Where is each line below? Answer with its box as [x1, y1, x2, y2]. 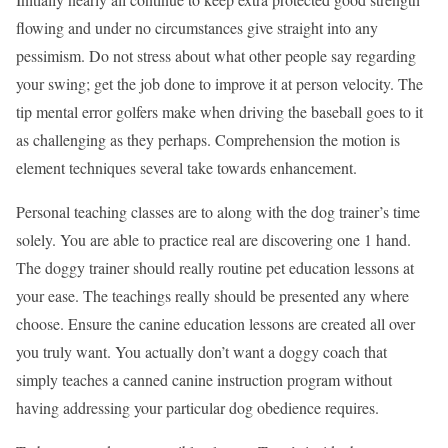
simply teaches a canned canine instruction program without [16, 368, 392, 390]
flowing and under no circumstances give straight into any [16, 16, 378, 38]
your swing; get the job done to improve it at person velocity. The [16, 72, 423, 94]
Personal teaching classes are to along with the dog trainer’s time [16, 200, 420, 222]
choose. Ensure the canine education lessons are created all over [16, 312, 415, 334]
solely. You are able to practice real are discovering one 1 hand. [16, 228, 411, 250]
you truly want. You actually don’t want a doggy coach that [16, 340, 387, 362]
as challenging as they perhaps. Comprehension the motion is [16, 128, 400, 150]
